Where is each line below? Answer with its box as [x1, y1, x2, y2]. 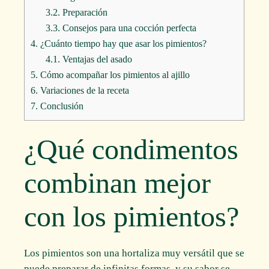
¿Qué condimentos [24, 133, 239, 165]
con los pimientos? [24, 200, 240, 232]
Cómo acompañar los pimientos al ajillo [38, 69, 190, 80]
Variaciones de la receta [38, 85, 130, 95]
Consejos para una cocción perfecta [59, 22, 196, 33]
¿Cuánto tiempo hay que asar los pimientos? [38, 38, 207, 49]
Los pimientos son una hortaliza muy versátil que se [24, 247, 245, 259]
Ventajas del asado [59, 53, 132, 64]
